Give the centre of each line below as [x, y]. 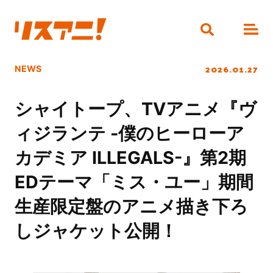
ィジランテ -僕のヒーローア [129, 133]
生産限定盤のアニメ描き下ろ [131, 207]
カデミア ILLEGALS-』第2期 [130, 158]
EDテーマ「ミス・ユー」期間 [134, 182]
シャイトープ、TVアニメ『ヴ [135, 109]
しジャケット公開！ [96, 231]
